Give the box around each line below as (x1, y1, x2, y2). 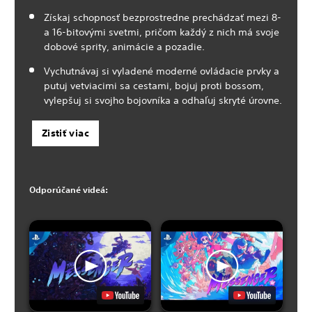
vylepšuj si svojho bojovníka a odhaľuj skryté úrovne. (44, 93, 282, 107)
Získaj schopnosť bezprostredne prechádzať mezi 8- (44, 10, 281, 24)
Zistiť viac (42, 126, 89, 139)
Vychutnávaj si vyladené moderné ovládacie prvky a (44, 64, 279, 77)
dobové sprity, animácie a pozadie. (44, 40, 205, 53)
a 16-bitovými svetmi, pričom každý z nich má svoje (44, 25, 279, 38)
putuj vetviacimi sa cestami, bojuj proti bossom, (44, 79, 264, 92)
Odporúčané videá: (29, 183, 108, 195)
